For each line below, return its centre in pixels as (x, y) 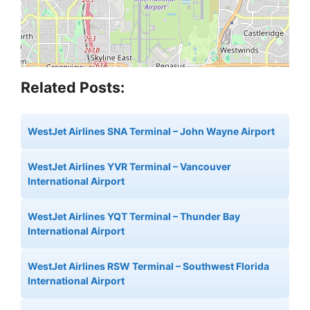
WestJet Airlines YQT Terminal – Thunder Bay (134, 216)
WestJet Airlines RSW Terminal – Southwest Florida (148, 266)
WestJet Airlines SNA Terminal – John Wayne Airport (151, 131)
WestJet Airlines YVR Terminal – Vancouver (129, 166)
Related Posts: (73, 87)
